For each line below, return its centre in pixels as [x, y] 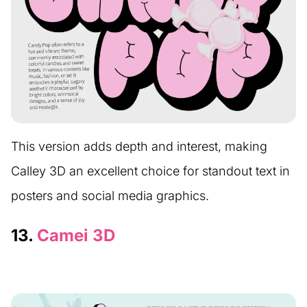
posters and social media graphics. [110, 195]
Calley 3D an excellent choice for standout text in [150, 171]
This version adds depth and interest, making [139, 146]
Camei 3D [76, 235]
